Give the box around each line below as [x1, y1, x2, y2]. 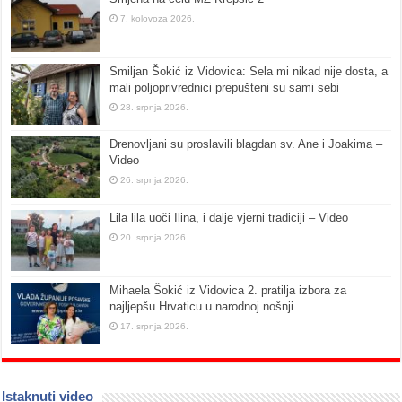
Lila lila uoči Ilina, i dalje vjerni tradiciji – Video [109, 210, 349, 224]
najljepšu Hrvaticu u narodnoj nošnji [109, 299, 294, 313]
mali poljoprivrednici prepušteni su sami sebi [109, 81, 340, 95]
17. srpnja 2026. [120, 320, 189, 331]
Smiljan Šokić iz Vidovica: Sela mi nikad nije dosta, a [109, 65, 389, 79]
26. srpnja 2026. [120, 175, 189, 186]
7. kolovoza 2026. [120, 13, 196, 24]
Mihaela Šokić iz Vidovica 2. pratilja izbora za [109, 283, 347, 297]
